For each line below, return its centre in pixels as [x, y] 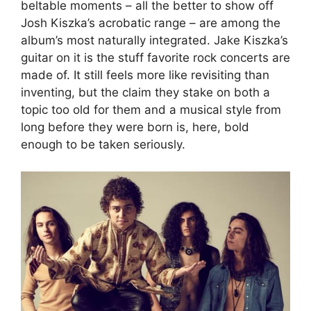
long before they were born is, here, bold [135, 127]
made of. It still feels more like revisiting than [145, 75]
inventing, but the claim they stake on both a [145, 93]
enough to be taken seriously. [103, 145]
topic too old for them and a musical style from [151, 110]
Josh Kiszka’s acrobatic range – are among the [151, 23]
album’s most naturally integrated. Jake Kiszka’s [154, 41]
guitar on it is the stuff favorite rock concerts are [155, 58]
